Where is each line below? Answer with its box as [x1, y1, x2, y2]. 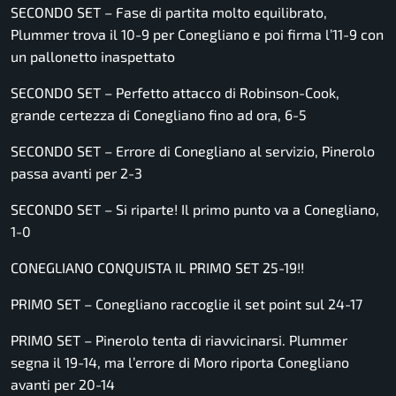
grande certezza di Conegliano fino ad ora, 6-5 [11, 106, 307, 124]
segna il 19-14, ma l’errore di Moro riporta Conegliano [11, 354, 349, 371]
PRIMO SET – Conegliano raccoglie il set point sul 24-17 [11, 295, 362, 313]
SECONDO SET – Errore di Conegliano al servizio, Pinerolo [11, 142, 375, 160]
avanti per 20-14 [11, 376, 115, 393]
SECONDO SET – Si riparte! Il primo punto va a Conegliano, [11, 201, 379, 218]
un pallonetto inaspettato [11, 48, 175, 65]
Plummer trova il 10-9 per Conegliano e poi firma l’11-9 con [11, 26, 384, 43]
